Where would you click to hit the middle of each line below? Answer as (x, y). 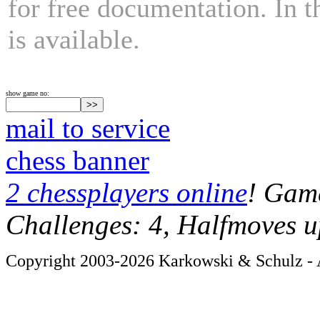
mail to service (88, 128)
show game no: (27, 93)
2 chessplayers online (126, 192)
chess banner (77, 160)
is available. (74, 39)
